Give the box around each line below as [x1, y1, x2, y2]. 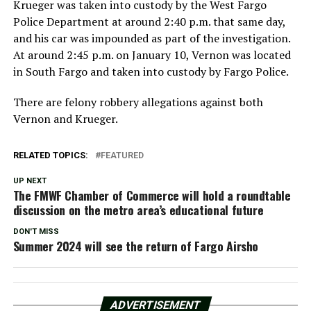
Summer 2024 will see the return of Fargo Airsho [12, 236, 259, 255]
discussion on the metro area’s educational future [12, 200, 264, 219]
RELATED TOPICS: [12, 149, 88, 160]
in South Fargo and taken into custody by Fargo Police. [12, 63, 289, 79]
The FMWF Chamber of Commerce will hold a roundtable [12, 185, 291, 204]
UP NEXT [12, 176, 47, 185]
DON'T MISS [12, 226, 59, 236]
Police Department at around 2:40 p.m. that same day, [12, 13, 285, 29]
